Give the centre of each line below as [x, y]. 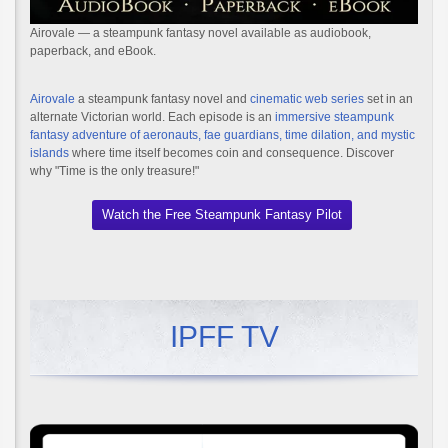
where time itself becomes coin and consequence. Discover [231, 153]
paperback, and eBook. [93, 51]
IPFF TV [224, 337]
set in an [388, 99]
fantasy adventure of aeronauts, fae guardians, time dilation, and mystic [222, 135]
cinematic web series [307, 99]
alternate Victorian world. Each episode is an [152, 117]
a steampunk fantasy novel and [162, 99]
